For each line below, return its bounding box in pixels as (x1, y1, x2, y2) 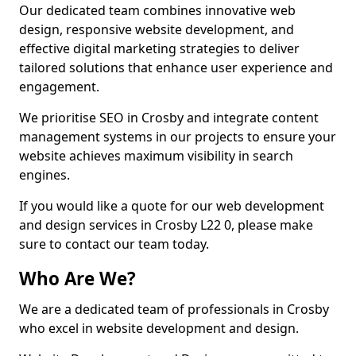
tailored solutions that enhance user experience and (19, 59, 333, 76)
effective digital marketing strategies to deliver (19, 40, 300, 57)
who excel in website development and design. (19, 319, 299, 337)
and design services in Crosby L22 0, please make (19, 216, 313, 234)
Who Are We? (19, 266, 136, 291)
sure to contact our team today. (19, 235, 209, 253)
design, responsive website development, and (19, 21, 294, 38)
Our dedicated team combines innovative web (19, 2, 296, 19)
